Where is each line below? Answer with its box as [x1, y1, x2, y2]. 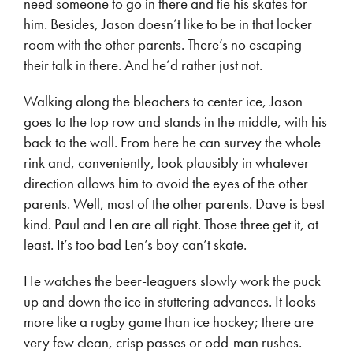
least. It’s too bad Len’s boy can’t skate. [24, 235, 247, 255]
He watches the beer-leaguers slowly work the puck [24, 271, 321, 291]
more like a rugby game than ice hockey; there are [24, 312, 314, 332]
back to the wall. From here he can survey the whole [24, 132, 321, 152]
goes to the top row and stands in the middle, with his [24, 112, 327, 132]
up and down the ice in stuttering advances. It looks [24, 292, 316, 311]
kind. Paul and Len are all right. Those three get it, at [24, 214, 318, 234]
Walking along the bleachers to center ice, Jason [24, 91, 303, 111]
